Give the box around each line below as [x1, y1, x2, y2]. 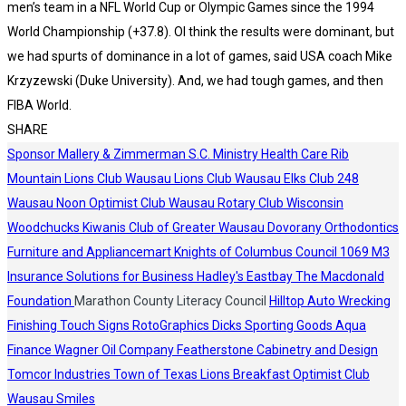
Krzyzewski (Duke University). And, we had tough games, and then [7, 73, 383, 88]
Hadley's [197, 269, 246, 284]
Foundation [7, 294, 74, 308]
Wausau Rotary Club [169, 196, 286, 210]
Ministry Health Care [213, 147, 331, 161]
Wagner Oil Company [54, 343, 177, 357]
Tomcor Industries [7, 367, 113, 382]
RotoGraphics [132, 318, 212, 333]
